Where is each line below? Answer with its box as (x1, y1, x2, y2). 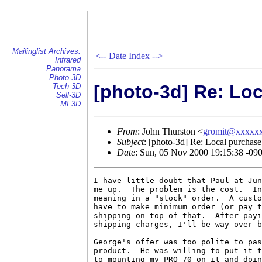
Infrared (55, 56, 81, 64)
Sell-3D (56, 91, 81, 99)
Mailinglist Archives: (12, 47, 81, 56)
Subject (117, 136, 144, 147)
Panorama (46, 64, 81, 73)
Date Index (109, 51, 150, 61)
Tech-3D (53, 82, 81, 91)
